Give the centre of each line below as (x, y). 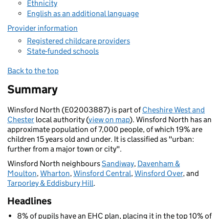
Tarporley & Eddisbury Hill (50, 183)
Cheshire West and (174, 110)
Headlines (30, 201)
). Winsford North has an (171, 120)
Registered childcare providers (78, 41)
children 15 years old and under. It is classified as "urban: (101, 139)
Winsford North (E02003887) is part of (75, 110)
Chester (21, 120)
